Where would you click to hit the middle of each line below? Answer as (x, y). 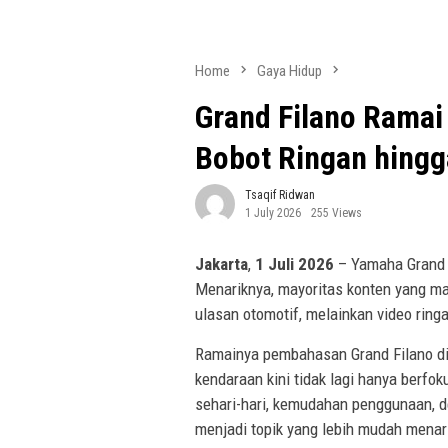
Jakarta (221, 264)
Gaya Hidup (289, 71)
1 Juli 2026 (296, 264)
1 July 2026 (273, 213)
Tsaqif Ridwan (280, 195)
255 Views (336, 213)
